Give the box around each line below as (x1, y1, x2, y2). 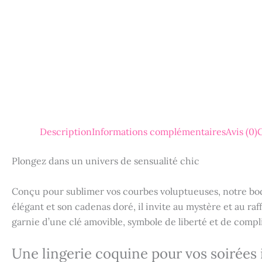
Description (40, 126, 92, 137)
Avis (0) (226, 126, 257, 137)
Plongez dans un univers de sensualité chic (12, 155, 199, 167)
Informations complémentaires (92, 126, 226, 137)
